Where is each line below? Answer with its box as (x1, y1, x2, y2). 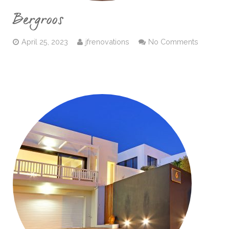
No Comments (148, 37, 198, 46)
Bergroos (13, 13, 63, 27)
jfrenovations (85, 37, 129, 46)
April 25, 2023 (21, 37, 68, 46)
